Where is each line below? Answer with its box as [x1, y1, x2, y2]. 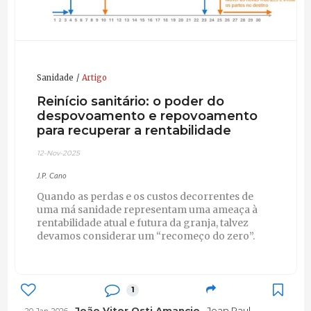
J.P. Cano [36, 172, 67, 180]
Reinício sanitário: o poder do [36, 92, 224, 109]
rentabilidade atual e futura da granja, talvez [36, 217, 249, 230]
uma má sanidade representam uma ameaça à [36, 203, 258, 217]
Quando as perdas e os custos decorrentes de [36, 190, 253, 203]
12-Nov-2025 [36, 149, 80, 158]
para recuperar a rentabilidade [36, 121, 231, 138]
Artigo [81, 73, 107, 83]
